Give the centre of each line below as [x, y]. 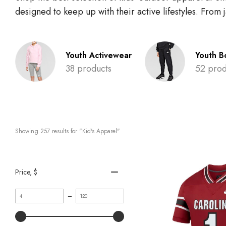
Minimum [27, 193]
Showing [28, 131]
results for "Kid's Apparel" [86, 131]
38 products [89, 68]
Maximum [88, 193]
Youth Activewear [99, 55]
